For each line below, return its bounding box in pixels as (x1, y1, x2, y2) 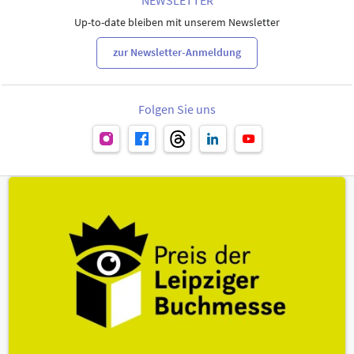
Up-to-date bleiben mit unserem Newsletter (74, 14, 280, 29)
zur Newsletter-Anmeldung (113, 45, 241, 60)
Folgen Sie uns (138, 100, 216, 117)
